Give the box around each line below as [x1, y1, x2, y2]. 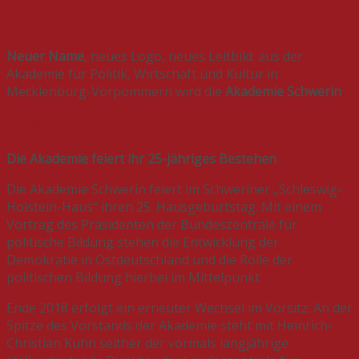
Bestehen [219, 150, 276, 168]
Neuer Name [6, 46, 84, 65]
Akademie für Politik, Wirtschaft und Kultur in [6, 64, 278, 83]
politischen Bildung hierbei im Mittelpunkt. [6, 268, 262, 287]
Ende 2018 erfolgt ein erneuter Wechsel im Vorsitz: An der [6, 299, 353, 317]
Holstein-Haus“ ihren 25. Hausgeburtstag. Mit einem [6, 198, 321, 216]
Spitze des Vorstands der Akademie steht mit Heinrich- [6, 317, 333, 335]
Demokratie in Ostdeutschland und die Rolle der [6, 251, 292, 269]
